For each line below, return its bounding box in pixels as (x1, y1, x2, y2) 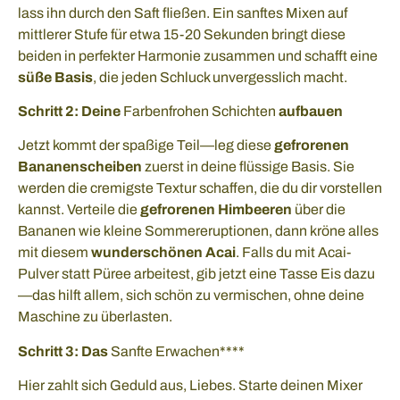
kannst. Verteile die (18, 202, 140, 218)
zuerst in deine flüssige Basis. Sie (142, 159, 354, 175)
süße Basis (18, 69, 93, 85)
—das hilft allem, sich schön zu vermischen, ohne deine (18, 287, 364, 304)
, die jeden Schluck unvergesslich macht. (93, 69, 347, 85)
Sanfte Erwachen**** (111, 343, 245, 359)
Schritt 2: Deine (18, 103, 123, 119)
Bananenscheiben (18, 159, 142, 175)
